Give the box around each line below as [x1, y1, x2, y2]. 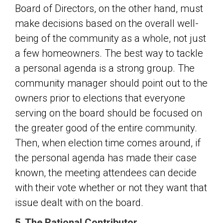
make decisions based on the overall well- [15, 17, 199, 29]
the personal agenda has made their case [15, 152, 197, 164]
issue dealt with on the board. [15, 197, 143, 209]
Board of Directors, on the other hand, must [15, 2, 203, 14]
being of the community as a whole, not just [15, 32, 206, 44]
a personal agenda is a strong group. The [15, 62, 195, 74]
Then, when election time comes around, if [15, 137, 201, 149]
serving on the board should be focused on [15, 107, 202, 119]
